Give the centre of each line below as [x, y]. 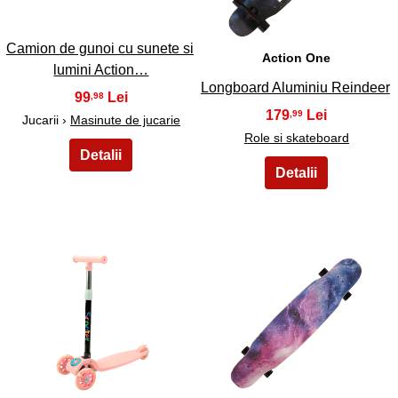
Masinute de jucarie [125, 120]
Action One [297, 58]
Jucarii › [46, 120]
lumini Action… [101, 70]
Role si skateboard [296, 137]
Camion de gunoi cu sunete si [99, 49]
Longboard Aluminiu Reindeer [295, 87]
